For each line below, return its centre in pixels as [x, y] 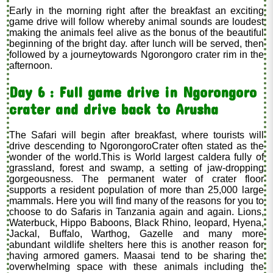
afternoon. [31, 66]
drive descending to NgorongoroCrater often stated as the [136, 146]
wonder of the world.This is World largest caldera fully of [136, 157]
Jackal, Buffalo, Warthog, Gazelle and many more [136, 234]
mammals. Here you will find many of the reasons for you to [136, 201]
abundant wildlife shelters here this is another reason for [136, 245]
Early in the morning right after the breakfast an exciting [136, 11]
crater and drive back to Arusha [114, 109]
